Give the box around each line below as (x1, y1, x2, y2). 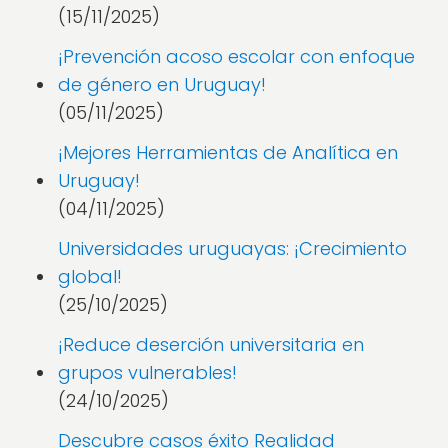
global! (58, 264, 122, 289)
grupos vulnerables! (58, 360, 237, 385)
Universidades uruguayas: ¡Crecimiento (58, 236, 407, 261)
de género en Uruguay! (58, 72, 266, 97)
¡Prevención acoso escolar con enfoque (58, 44, 415, 69)
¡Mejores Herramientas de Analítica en (58, 140, 398, 165)
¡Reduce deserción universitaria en (58, 332, 364, 357)
